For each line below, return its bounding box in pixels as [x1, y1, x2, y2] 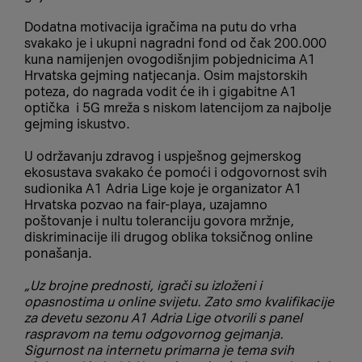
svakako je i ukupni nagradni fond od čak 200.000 [24, 35, 326, 51]
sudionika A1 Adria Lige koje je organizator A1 [24, 180, 302, 196]
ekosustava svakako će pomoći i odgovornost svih [24, 164, 327, 180]
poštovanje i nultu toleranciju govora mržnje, [24, 213, 294, 229]
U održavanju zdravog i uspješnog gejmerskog [24, 148, 301, 164]
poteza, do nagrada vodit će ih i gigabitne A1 [24, 83, 297, 99]
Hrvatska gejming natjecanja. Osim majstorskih [24, 67, 308, 83]
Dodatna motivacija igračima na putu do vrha [24, 19, 297, 35]
